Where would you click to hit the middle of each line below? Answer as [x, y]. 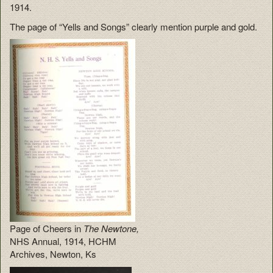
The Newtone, [111, 229]
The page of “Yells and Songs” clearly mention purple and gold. [133, 26]
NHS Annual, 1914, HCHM [63, 241]
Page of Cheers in [47, 229]
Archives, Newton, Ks [53, 254]
